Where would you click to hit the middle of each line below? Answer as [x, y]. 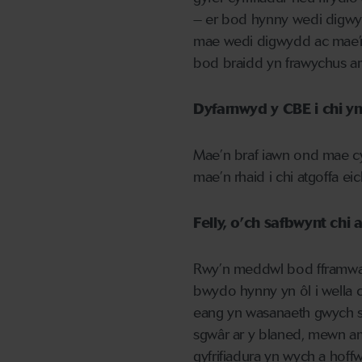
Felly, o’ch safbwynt [262, 223]
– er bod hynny [241, 20]
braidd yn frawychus [286, 63]
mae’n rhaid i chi [245, 177]
